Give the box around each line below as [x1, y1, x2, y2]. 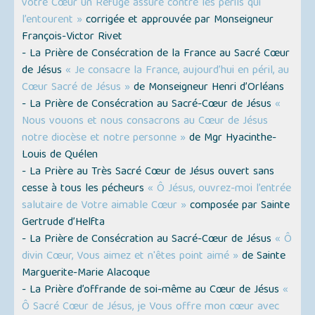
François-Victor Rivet [22, 27, 123, 48]
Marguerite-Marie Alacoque [22, 264, 150, 284]
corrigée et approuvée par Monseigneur [82, 11, 274, 31]
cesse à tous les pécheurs [22, 179, 148, 200]
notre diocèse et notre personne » [22, 129, 186, 149]
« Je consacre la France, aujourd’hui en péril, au [65, 61, 290, 82]
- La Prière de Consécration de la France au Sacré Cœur [22, 44, 290, 65]
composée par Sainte [186, 196, 290, 217]
